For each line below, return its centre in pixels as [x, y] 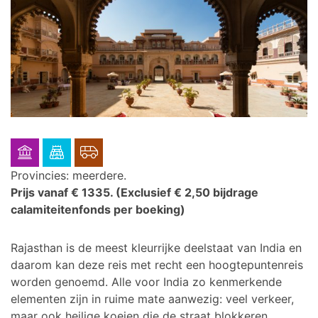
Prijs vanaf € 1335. [63, 192]
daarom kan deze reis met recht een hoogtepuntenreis [157, 264]
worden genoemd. [61, 281]
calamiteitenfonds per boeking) [98, 209]
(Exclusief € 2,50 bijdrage [187, 192]
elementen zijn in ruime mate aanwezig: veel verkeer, [152, 298]
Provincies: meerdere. [68, 175]
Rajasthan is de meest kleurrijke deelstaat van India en [156, 247]
